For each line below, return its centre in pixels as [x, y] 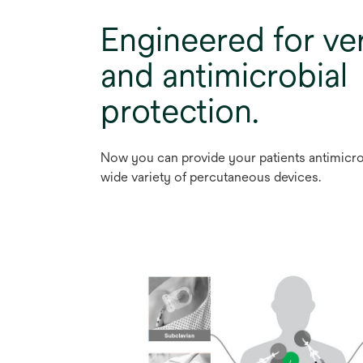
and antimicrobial [224, 75]
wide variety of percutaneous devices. [211, 177]
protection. [180, 111]
